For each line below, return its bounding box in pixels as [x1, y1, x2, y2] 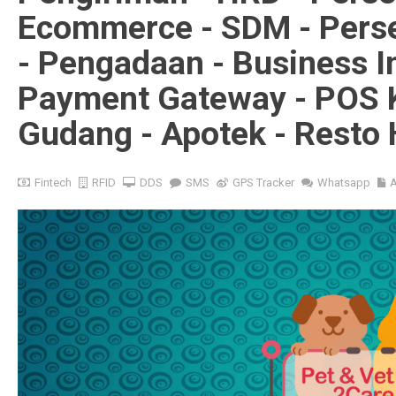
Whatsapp [317, 175, 370, 189]
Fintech [34, 175, 72, 189]
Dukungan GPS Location [44, 184, 168, 198]
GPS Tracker [232, 175, 294, 189]
